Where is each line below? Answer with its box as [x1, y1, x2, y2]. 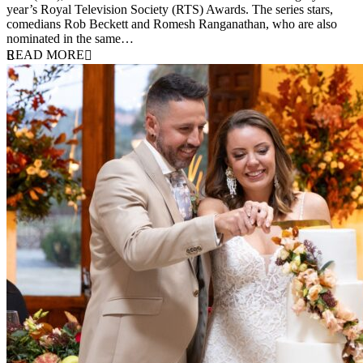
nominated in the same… [6, 31, 134, 45]
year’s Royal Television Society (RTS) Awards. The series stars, [6, 2, 333, 16]
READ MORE [6, 47, 84, 62]
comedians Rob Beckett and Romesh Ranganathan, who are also [6, 16, 337, 31]
